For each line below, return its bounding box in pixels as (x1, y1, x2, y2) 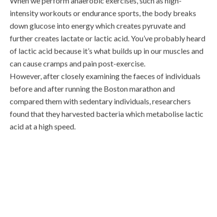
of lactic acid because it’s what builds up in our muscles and (10, 38, 203, 47)
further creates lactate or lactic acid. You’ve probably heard (10, 25, 205, 35)
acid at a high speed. (10, 113, 77, 123)
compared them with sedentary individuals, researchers (10, 88, 191, 98)
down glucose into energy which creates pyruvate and (10, 13, 186, 22)
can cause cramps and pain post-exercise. (10, 50, 147, 60)
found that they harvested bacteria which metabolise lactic (10, 101, 203, 110)
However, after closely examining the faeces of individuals (10, 63, 201, 73)
